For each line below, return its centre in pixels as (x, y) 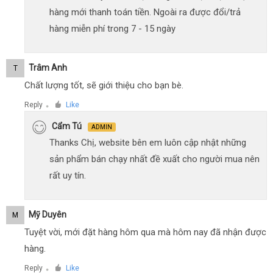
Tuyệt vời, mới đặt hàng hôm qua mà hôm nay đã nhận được (145, 232)
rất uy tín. (68, 175)
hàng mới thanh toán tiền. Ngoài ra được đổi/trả (145, 12)
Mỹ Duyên (48, 215)
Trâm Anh (48, 68)
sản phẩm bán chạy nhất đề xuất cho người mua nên (154, 159)
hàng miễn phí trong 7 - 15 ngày (112, 28)
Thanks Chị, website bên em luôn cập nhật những (148, 142)
